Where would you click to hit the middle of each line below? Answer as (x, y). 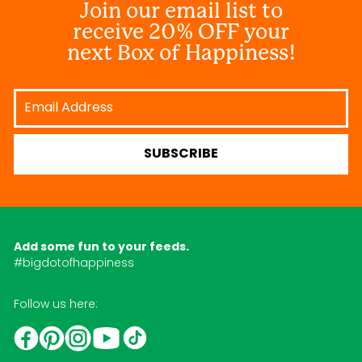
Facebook (68, 333)
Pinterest (89, 333)
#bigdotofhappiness (74, 262)
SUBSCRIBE (181, 154)
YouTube (146, 330)
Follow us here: (56, 303)
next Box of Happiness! (181, 52)
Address (40, 107)
